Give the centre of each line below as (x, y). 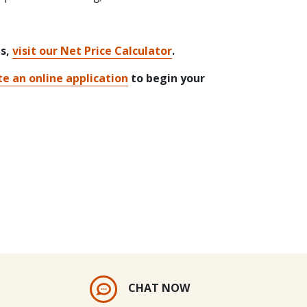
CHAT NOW (159, 288)
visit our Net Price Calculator (93, 51)
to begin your (167, 78)
